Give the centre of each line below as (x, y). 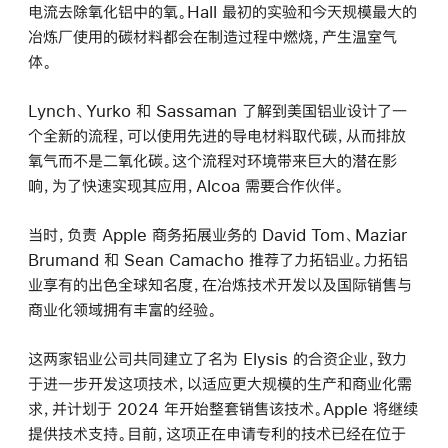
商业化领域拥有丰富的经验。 (122, 310)
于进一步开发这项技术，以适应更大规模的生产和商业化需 (220, 384)
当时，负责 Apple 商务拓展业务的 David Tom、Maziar (217, 235)
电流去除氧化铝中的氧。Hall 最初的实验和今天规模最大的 (222, 11)
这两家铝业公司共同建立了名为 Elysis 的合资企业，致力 (217, 359)
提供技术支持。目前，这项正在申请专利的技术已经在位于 (217, 434)
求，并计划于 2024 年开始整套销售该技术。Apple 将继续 (223, 409)
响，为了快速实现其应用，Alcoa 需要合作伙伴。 (186, 186)
